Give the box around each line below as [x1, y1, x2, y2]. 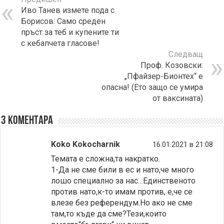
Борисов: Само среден [21, 16, 106, 26]
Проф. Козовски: [140, 60, 203, 70]
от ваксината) [152, 93, 203, 103]
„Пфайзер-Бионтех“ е [124, 71, 203, 81]
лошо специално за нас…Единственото [51, 175, 196, 185]
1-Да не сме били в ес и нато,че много [51, 164, 194, 174]
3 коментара [1, 114, 53, 127]
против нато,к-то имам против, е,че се [51, 186, 193, 196]
